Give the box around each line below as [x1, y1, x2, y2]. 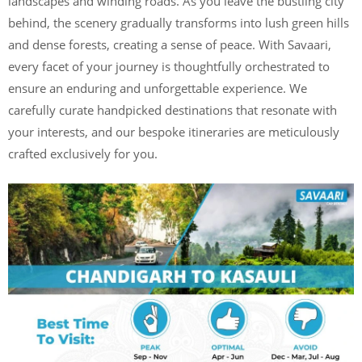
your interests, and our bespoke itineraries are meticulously [8, 124, 339, 140]
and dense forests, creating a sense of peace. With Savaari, [8, 36, 331, 53]
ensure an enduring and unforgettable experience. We [8, 80, 307, 96]
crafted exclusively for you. [8, 145, 158, 162]
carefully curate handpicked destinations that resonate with [8, 102, 337, 118]
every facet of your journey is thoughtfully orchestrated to [8, 58, 330, 74]
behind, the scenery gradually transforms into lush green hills [8, 15, 349, 31]
